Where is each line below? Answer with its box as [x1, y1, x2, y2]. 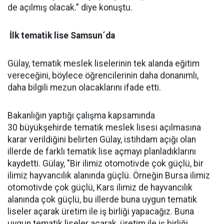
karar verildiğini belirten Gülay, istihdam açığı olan [7, 134, 196, 144]
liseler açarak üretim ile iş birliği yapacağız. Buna [7, 206, 194, 216]
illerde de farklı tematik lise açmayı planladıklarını [7, 146, 196, 156]
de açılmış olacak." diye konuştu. [7, 2, 134, 12]
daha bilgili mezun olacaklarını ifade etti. [7, 82, 161, 92]
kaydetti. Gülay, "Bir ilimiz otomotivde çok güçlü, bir [7, 158, 203, 168]
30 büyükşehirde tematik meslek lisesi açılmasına [7, 122, 201, 132]
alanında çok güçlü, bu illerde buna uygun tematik [7, 194, 197, 204]
